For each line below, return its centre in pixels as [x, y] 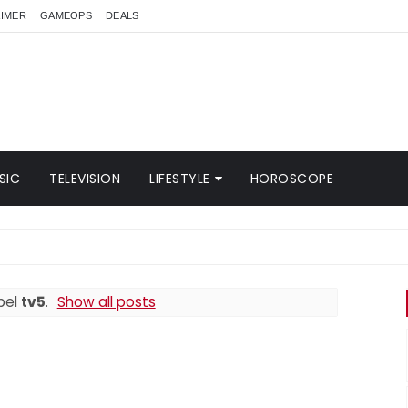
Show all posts [106, 301]
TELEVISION [85, 178]
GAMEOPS [66, 15]
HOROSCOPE [291, 178]
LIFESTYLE [180, 178]
